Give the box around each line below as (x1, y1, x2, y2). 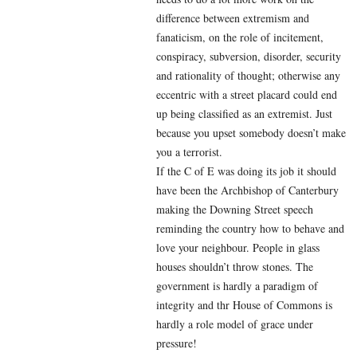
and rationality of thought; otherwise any (156, 67, 340, 83)
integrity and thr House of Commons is (156, 296, 332, 312)
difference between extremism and (156, 10, 309, 25)
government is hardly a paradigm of (156, 277, 318, 293)
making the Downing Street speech (156, 201, 313, 217)
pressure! (156, 335, 197, 351)
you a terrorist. (156, 143, 222, 159)
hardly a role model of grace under (156, 316, 313, 331)
